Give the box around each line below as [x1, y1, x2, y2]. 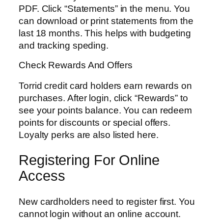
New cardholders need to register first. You [19, 196, 195, 207]
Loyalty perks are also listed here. [19, 129, 159, 140]
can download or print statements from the [19, 15, 193, 26]
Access [19, 168, 65, 184]
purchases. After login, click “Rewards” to [19, 92, 188, 103]
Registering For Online [19, 152, 160, 168]
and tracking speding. [19, 40, 109, 51]
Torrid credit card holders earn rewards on [19, 80, 192, 91]
